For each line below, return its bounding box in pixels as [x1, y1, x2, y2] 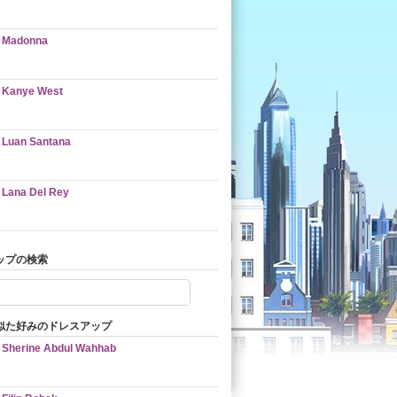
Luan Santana [2, 136, 71, 148]
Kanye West [2, 85, 63, 97]
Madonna [2, 35, 48, 47]
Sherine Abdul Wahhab [2, 342, 116, 354]
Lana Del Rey [2, 186, 69, 198]
